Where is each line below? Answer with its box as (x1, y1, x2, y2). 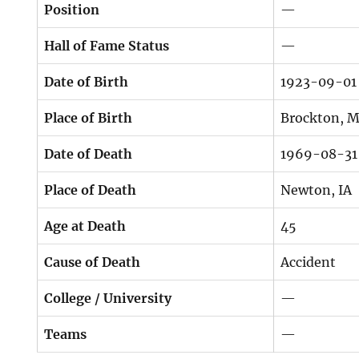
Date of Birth (44, 74, 129, 90)
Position (44, 2, 100, 18)
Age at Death (44, 218, 127, 234)
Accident (280, 254, 337, 270)
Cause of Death (44, 254, 141, 270)
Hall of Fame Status (44, 38, 170, 54)
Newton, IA (280, 182, 353, 198)
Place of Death (44, 182, 137, 198)
